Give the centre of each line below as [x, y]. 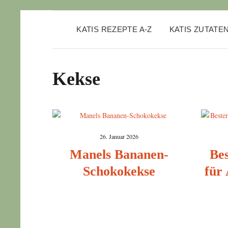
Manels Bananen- [119, 154]
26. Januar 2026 [119, 136]
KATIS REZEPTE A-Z [114, 29]
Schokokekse [119, 171]
